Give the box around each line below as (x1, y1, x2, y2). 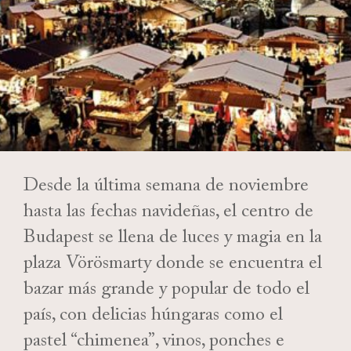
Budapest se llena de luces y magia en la (24, 223, 322, 256)
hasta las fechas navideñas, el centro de (24, 197, 313, 230)
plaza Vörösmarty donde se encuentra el (24, 249, 322, 282)
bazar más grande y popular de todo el (24, 275, 309, 308)
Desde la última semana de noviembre (24, 172, 309, 204)
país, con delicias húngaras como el (24, 301, 283, 334)
